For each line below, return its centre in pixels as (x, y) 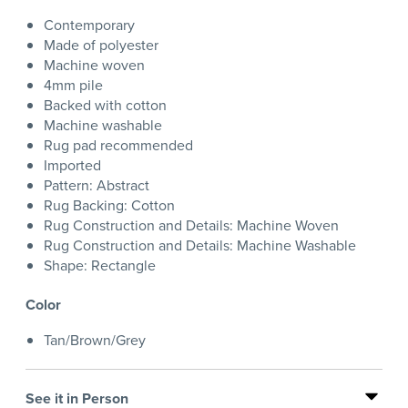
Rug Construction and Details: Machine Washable (200, 246)
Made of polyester (101, 46)
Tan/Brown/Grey (95, 341)
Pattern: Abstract (97, 186)
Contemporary (89, 25)
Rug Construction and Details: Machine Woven (191, 226)
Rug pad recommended (118, 146)
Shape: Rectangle (100, 266)
